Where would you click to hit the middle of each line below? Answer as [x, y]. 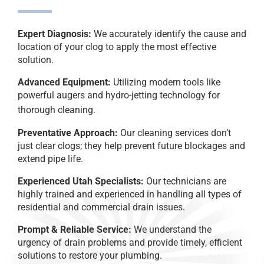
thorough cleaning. [57, 110]
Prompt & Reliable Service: [75, 229]
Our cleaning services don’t [174, 133]
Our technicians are [185, 181]
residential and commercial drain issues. [101, 207]
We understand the [171, 229]
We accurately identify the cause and [169, 34]
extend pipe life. [50, 159]
